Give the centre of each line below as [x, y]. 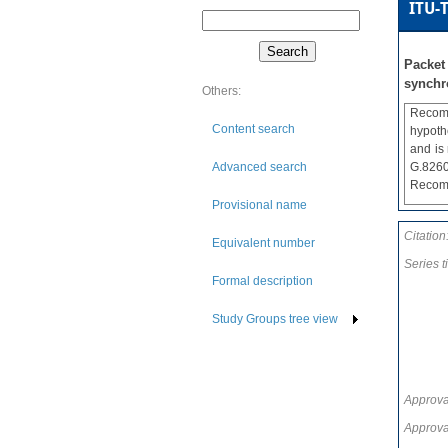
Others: [221, 91]
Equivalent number [263, 243]
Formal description [262, 281]
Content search [253, 129]
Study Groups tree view [275, 319]
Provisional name [259, 205]
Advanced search [259, 167]
